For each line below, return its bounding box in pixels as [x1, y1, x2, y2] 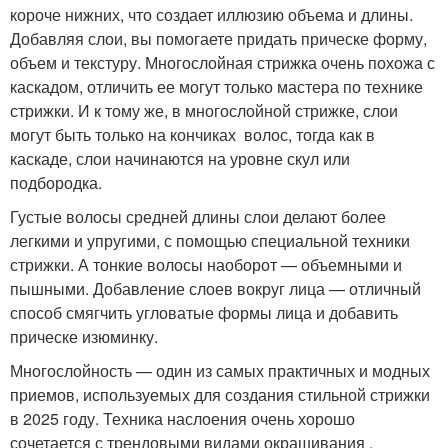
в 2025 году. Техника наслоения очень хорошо [10, 407, 355, 431]
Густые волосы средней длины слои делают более [10, 205, 386, 229]
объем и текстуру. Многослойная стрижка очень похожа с [10, 51, 435, 75]
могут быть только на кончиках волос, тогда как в [10, 123, 375, 147]
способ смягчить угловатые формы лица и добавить [10, 301, 398, 325]
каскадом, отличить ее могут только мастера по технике [10, 75, 423, 99]
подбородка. [10, 171, 102, 195]
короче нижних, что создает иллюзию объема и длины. [10, 3, 413, 27]
